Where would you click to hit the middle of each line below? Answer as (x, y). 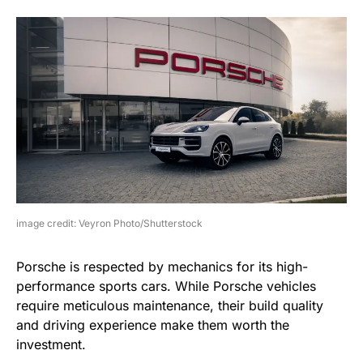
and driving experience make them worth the (153, 325)
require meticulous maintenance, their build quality (170, 305)
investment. (51, 344)
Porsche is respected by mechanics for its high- (162, 266)
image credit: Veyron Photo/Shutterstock (109, 223)
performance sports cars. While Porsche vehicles (166, 286)
